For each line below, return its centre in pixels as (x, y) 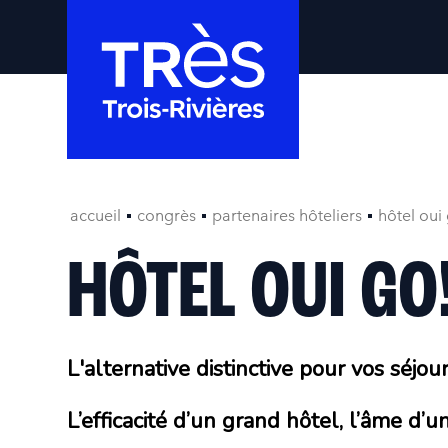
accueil (96, 215)
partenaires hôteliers (287, 215)
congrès (167, 215)
